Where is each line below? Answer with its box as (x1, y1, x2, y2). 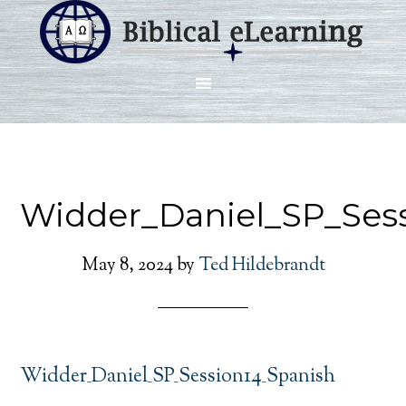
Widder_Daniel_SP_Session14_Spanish (20, 362, 336, 391)
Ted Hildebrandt (198, 253, 325, 279)
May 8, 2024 (81, 253, 173, 279)
